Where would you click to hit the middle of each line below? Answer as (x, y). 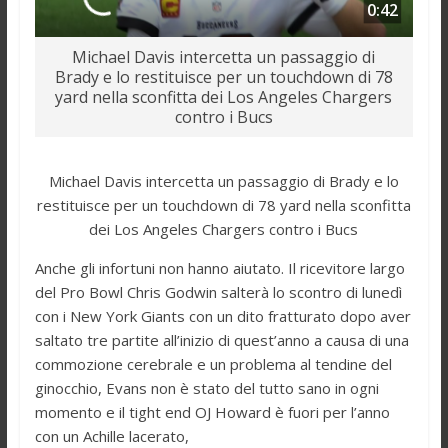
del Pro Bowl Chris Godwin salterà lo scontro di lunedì (218, 292)
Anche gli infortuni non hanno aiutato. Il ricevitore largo (219, 268)
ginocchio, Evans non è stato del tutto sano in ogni (206, 388)
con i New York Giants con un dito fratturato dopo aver (222, 316)
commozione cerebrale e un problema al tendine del (213, 364)
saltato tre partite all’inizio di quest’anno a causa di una (221, 340)
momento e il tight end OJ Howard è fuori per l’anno (212, 412)
